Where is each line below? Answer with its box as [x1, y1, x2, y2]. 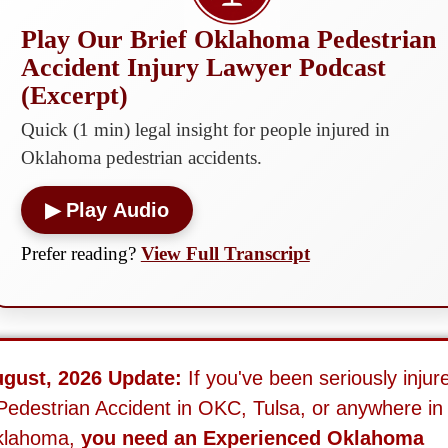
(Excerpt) [20, 81, 128, 111]
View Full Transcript [140, 243, 310, 265]
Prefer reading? [20, 243, 141, 265]
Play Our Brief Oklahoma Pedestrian [20, 25, 436, 55]
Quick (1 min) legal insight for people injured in [20, 119, 390, 141]
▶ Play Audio [44, 199, 169, 222]
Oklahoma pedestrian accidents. [20, 147, 262, 169]
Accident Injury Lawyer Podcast [20, 53, 386, 83]
